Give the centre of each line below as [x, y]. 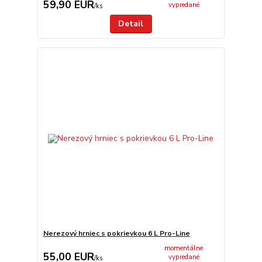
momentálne [184, 248]
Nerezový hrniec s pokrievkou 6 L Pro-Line [116, 233]
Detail [131, 23]
